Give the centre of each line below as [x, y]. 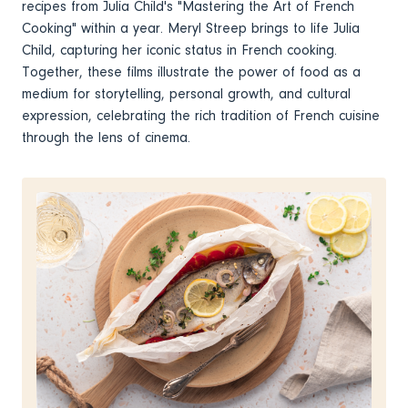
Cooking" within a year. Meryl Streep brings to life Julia [191, 29]
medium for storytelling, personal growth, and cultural [186, 94]
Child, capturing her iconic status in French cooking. [179, 51]
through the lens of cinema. [110, 138]
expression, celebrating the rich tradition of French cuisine [201, 116]
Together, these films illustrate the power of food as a [191, 72]
